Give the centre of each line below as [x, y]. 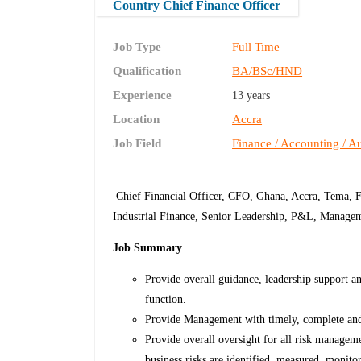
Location [137, 120]
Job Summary [148, 248]
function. [166, 300]
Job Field [137, 144]
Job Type [137, 47]
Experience [143, 95]
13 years [251, 96]
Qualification [147, 71]
